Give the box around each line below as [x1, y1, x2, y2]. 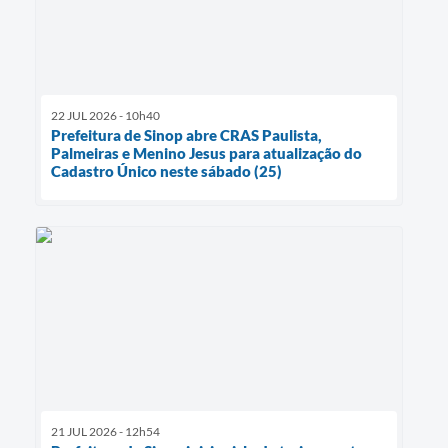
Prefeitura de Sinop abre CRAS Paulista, [51, 126, 322, 145]
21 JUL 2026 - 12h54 [51, 424, 160, 440]
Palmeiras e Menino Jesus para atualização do [51, 144, 362, 163]
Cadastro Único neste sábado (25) [51, 162, 282, 181]
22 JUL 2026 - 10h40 [51, 108, 160, 124]
